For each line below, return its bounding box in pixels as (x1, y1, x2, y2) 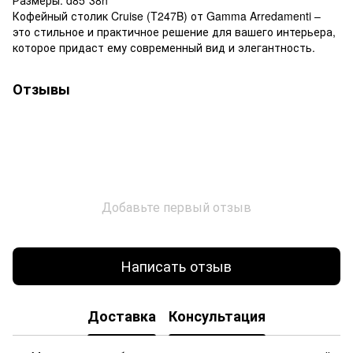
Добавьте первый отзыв (102, 197, 251, 216)
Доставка (87, 306, 156, 327)
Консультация (169, 306, 266, 327)
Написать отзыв (121, 255, 232, 277)
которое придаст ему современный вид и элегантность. (13, 39, 315, 55)
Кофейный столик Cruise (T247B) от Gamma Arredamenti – (13, 7, 321, 24)
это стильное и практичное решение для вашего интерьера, (13, 23, 336, 39)
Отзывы (13, 78, 70, 99)
